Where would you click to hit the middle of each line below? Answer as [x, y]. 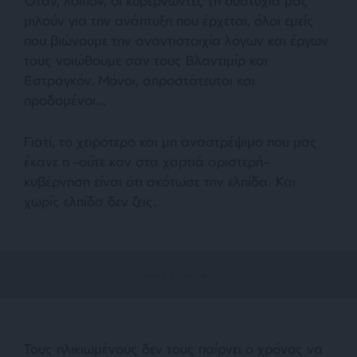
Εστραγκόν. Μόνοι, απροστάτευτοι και [139, 80]
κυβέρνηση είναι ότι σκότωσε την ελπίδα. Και [160, 182]
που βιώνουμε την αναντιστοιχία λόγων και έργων [176, 41]
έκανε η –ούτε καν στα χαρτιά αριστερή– [147, 162]
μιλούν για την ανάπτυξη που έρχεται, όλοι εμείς [169, 21]
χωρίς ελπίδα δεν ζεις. [90, 202]
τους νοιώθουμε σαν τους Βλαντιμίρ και [146, 61]
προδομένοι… [65, 100]
